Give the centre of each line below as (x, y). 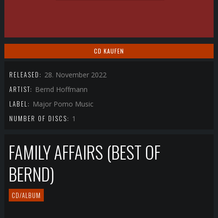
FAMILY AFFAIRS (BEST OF (84, 152)
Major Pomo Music (63, 104)
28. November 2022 (75, 75)
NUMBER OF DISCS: (41, 118)
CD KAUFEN (109, 51)
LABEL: (21, 104)
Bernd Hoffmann (61, 89)
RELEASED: (27, 74)
